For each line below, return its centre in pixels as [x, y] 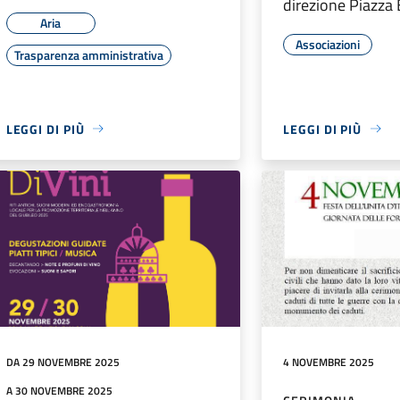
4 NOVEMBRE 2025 [329, 362]
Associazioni [328, 44]
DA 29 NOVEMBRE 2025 [62, 362]
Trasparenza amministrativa [88, 54]
